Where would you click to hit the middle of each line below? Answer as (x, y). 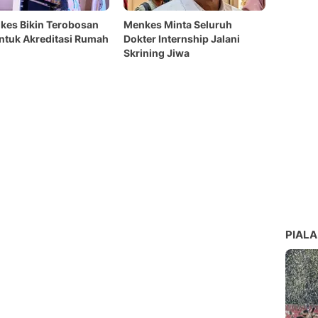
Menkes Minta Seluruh (178, 24)
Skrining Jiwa (157, 53)
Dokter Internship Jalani (182, 39)
